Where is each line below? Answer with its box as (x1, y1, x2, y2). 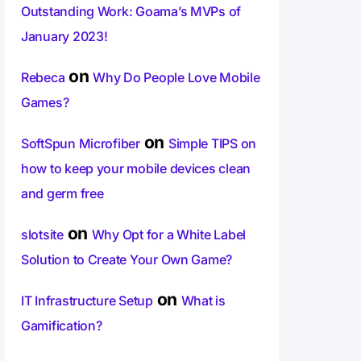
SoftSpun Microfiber (21, 135, 140, 152)
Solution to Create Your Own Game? (21, 251, 233, 268)
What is (180, 293, 226, 309)
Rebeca (21, 69, 65, 86)
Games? (21, 94, 69, 111)
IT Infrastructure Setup (21, 293, 153, 309)
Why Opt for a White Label (91, 226, 247, 243)
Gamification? (21, 317, 102, 334)
